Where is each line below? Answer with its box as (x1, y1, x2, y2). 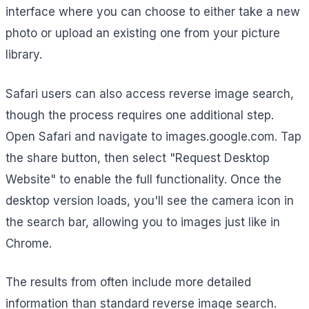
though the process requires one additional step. (6, 108, 274, 122)
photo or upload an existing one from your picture (6, 26, 280, 41)
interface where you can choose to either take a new (6, 5, 300, 19)
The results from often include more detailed (6, 275, 251, 290)
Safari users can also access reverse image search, (6, 86, 294, 101)
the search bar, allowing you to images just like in (6, 215, 280, 229)
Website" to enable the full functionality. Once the (6, 172, 281, 186)
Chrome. (6, 236, 52, 250)
